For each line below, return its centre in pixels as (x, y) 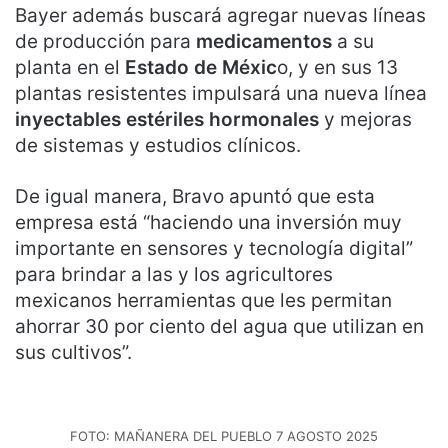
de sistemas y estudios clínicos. (160, 145)
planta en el (70, 67)
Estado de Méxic (201, 67)
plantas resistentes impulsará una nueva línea (221, 93)
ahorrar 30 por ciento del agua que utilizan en (219, 326)
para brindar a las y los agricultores (174, 274)
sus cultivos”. (76, 352)
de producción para (105, 41)
